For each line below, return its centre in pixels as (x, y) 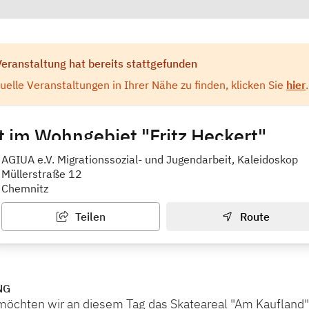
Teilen (89, 217)
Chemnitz (25, 189)
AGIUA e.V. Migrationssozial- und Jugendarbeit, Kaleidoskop (150, 160)
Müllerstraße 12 (42, 174)
